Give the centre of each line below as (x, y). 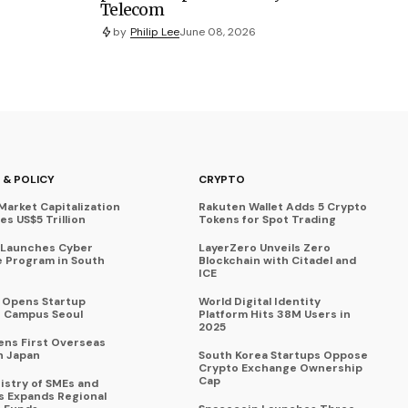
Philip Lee (155, 31)
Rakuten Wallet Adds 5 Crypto (283, 207)
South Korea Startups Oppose (283, 356)
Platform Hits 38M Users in (275, 315)
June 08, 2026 (218, 31)
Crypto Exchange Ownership (280, 368)
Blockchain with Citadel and (277, 261)
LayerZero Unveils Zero (265, 248)
